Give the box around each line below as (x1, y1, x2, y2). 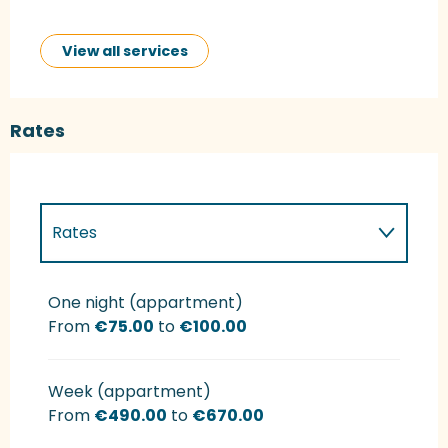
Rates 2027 (52, 280, 139, 304)
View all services (61, 40, 188, 61)
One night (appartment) (48, 290, 243, 314)
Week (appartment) (48, 379, 211, 403)
